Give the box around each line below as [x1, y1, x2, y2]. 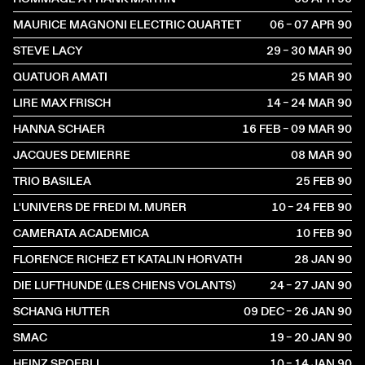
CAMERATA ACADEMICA [13, 225, 149, 241]
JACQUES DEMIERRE [13, 147, 130, 163]
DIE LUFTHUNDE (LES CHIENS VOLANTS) [13, 277, 235, 293]
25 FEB [296, 173, 336, 189]
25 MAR [291, 68, 336, 85]
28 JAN [294, 251, 336, 267]
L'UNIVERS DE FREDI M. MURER [13, 199, 187, 215]
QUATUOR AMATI [13, 68, 108, 85]
